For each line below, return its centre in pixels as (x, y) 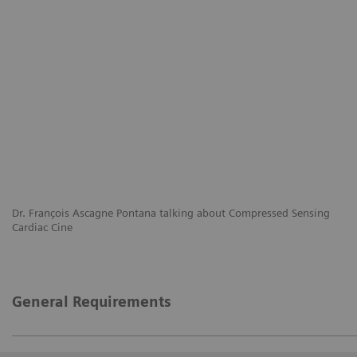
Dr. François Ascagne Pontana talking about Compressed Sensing (171, 212)
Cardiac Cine (42, 227)
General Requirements (92, 301)
